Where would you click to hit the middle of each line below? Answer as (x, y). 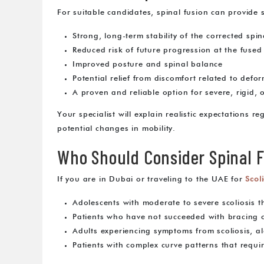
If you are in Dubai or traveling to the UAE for (151, 180)
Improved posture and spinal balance (148, 65)
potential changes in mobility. (117, 129)
